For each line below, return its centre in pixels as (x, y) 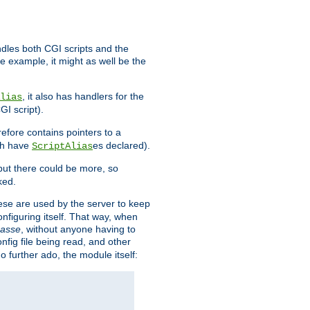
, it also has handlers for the (83, 97)
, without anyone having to (78, 229)
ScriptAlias (62, 146)
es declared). (121, 146)
